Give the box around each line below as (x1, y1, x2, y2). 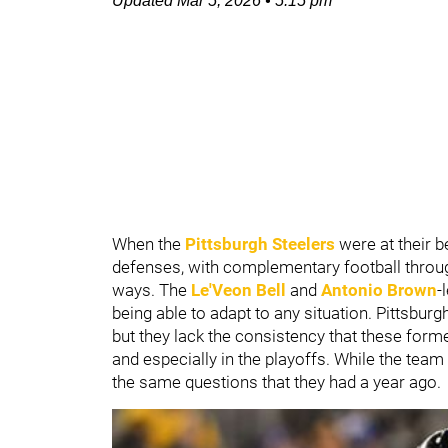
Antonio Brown (321, 280, 437, 300)
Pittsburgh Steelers (185, 234, 335, 254)
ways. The (112, 280, 191, 300)
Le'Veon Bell (191, 280, 286, 300)
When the (112, 234, 185, 254)
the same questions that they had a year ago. (112, 372, 441, 392)
